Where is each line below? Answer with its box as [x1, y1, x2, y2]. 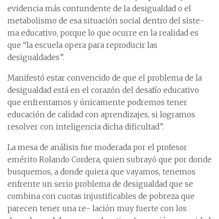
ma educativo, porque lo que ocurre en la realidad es [7, 28, 198, 38]
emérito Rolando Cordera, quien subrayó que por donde [7, 154, 212, 164]
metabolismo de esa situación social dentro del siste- [7, 16, 204, 25]
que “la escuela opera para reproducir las [7, 40, 157, 50]
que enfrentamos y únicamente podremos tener [7, 97, 187, 107]
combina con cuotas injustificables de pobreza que [7, 191, 195, 201]
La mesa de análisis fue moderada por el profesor [7, 142, 187, 152]
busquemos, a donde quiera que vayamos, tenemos [7, 167, 196, 176]
